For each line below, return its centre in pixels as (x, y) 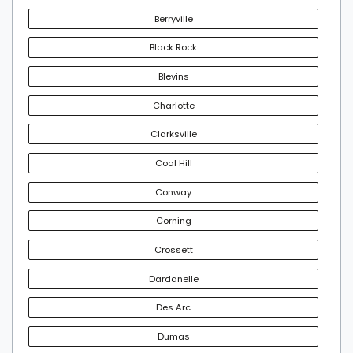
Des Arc (173, 308)
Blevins (173, 77)
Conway (173, 192)
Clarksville (173, 134)
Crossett (173, 250)
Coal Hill (173, 163)
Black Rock (173, 48)
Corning (173, 221)
